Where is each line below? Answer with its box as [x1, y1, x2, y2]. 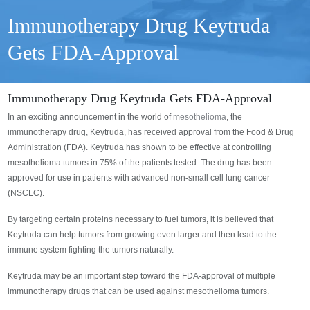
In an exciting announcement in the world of [8, 112, 174, 122]
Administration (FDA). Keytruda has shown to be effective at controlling [8, 143, 272, 153]
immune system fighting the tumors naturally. [8, 245, 174, 255]
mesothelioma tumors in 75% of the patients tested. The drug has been [8, 158, 273, 168]
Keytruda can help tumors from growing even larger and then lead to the [8, 230, 277, 240]
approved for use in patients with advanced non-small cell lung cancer [8, 173, 271, 183]
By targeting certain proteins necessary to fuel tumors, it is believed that [8, 215, 274, 225]
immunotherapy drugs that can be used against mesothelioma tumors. [8, 286, 270, 297]
